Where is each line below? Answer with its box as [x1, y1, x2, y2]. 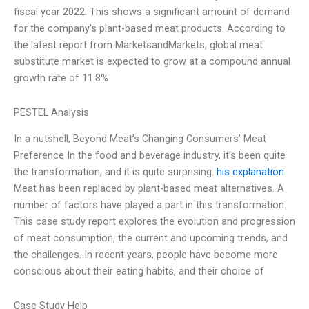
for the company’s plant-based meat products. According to [14, 22, 286, 35]
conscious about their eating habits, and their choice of [14, 265, 264, 278]
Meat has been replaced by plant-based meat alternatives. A [14, 182, 284, 195]
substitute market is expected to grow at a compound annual [14, 55, 290, 68]
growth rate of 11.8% [14, 72, 108, 85]
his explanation [217, 166, 284, 179]
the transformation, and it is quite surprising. [14, 166, 217, 179]
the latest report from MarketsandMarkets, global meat [14, 39, 263, 52]
